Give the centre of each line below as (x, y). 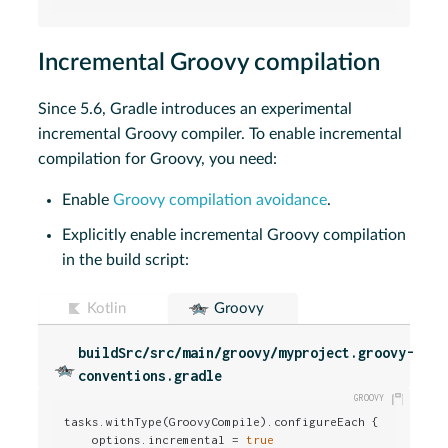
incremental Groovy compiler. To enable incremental (220, 134)
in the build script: (126, 260)
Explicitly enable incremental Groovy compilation (234, 235)
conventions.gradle (150, 376)
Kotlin (107, 309)
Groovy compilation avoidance (220, 200)
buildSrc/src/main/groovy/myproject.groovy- (246, 353)
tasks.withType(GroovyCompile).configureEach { (222, 422)
